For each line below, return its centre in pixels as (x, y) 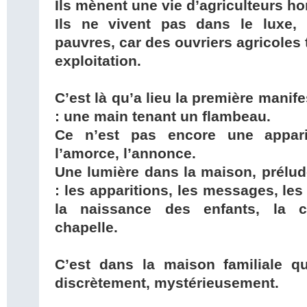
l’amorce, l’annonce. (125, 154)
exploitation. (98, 61)
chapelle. (86, 228)
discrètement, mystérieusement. (167, 283)
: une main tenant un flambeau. (163, 117)
